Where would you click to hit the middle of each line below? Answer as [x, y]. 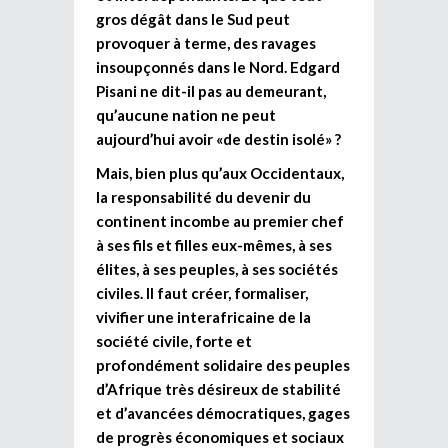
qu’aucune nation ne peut [186, 114]
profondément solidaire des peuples [223, 364]
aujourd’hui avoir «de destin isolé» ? [218, 138]
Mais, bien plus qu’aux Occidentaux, [220, 172]
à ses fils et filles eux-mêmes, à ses [214, 244]
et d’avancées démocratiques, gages [223, 412]
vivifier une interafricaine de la [203, 316]
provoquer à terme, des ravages [206, 42]
